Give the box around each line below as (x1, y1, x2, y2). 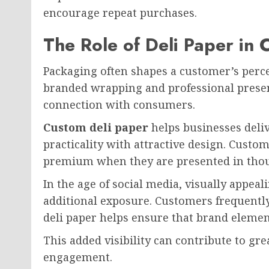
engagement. (43, 250, 112, 264)
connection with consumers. (43, 97, 195, 112)
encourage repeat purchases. (43, 5, 197, 20)
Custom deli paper (43, 120, 148, 134)
